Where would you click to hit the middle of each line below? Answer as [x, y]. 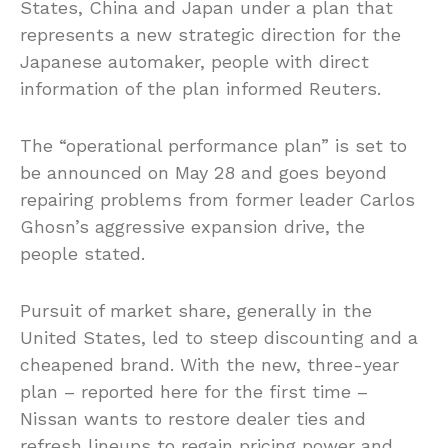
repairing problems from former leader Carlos [217, 200]
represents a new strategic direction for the [210, 35]
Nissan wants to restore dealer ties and [193, 419]
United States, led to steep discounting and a [219, 338]
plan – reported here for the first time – [194, 392]
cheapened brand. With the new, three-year [209, 365]
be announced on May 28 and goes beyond [203, 173]
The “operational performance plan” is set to [213, 146]
